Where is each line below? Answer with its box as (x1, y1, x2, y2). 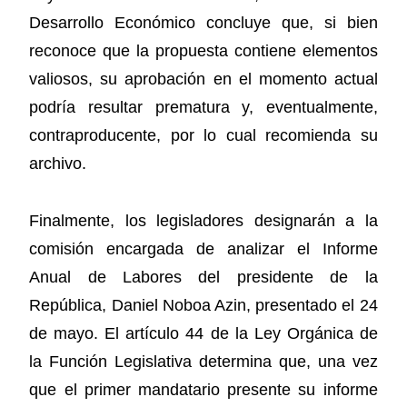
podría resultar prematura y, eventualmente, (29, 98, 378, 117)
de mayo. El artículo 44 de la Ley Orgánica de (29, 323, 378, 342)
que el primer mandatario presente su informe (29, 380, 378, 399)
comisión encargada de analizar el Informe (29, 239, 378, 258)
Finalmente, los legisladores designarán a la (29, 211, 378, 230)
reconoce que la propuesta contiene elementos (29, 42, 378, 61)
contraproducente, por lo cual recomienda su (29, 126, 378, 145)
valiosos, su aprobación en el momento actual (29, 70, 378, 89)
